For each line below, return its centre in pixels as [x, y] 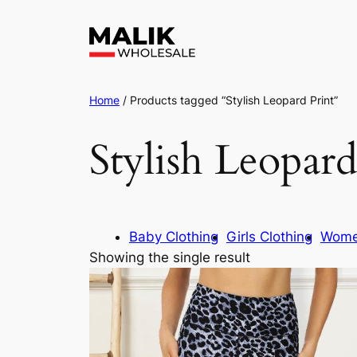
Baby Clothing [174, 237]
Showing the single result [170, 258]
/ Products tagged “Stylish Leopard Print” [229, 100]
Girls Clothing [269, 237]
